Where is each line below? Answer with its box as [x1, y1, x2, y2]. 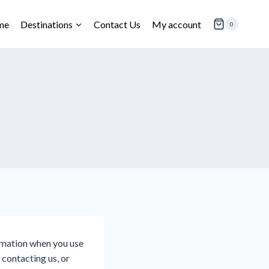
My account [152, 18, 202, 30]
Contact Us [94, 18, 141, 30]
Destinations [20, 18, 73, 30]
